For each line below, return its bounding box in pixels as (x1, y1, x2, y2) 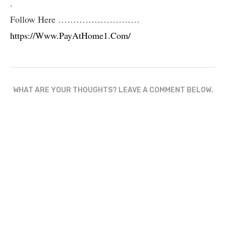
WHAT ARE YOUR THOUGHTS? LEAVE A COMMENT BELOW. (13, 85, 213, 94)
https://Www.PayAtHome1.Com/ (10, 29, 131, 41)
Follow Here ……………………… (10, 13, 140, 25)
